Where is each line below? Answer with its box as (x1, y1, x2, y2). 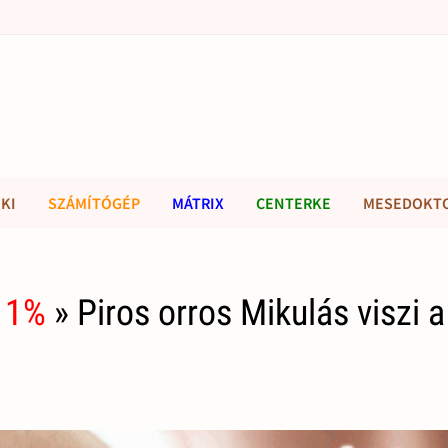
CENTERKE (256, 193, 331, 213)
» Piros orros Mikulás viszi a (46, 292, 446, 335)
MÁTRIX (172, 193, 224, 213)
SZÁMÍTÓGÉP (48, 193, 140, 213)
